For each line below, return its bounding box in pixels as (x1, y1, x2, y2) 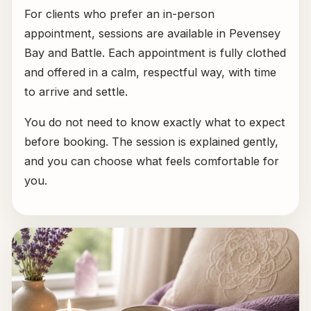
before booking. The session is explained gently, (24, 134, 279, 149)
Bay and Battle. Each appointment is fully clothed (24, 45, 287, 60)
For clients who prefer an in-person (24, 6, 215, 21)
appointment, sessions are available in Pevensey (24, 26, 281, 40)
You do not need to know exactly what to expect (24, 115, 286, 129)
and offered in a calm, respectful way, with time (24, 65, 277, 79)
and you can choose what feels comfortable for (24, 153, 280, 168)
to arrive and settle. (24, 84, 128, 99)
